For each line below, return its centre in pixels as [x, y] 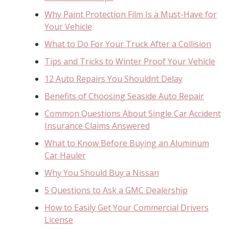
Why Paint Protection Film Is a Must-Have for [131, 14]
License [59, 220]
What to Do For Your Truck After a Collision [128, 44]
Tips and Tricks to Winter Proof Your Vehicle [130, 61]
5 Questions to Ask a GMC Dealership [116, 190]
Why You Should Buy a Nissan [102, 173]
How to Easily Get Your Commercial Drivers [127, 207]
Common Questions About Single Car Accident [133, 113]
